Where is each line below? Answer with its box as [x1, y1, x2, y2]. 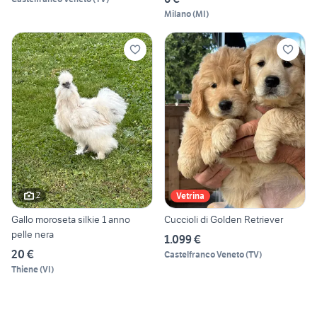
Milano [164, 8, 191, 20]
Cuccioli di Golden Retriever [164, 212, 283, 226]
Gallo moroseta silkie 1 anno [11, 212, 130, 226]
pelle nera [11, 227, 54, 241]
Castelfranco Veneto [164, 248, 244, 260]
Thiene [11, 263, 38, 275]
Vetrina [176, 190, 204, 201]
